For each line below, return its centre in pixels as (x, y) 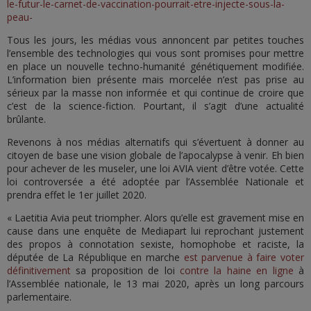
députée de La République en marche (95, 257)
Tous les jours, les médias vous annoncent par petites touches (155, 40)
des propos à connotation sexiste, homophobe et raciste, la (155, 244)
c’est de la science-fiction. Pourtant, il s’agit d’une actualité (155, 106)
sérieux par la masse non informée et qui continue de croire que (155, 93)
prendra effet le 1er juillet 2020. (77, 195)
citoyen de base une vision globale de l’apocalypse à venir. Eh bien (155, 155)
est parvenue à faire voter (244, 257)
